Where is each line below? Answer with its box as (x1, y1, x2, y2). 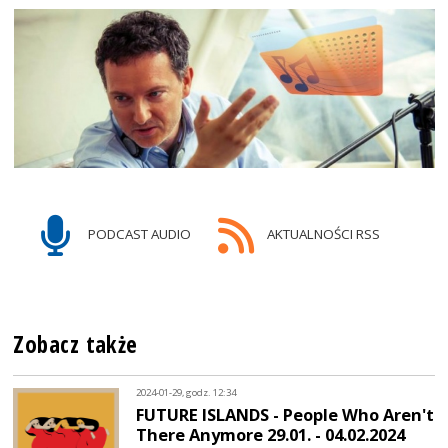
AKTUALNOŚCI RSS (263, 224, 380, 243)
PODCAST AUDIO (85, 224, 192, 243)
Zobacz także (13, 328, 138, 360)
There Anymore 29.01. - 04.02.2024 (136, 422, 406, 446)
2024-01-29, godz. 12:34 (136, 386, 237, 400)
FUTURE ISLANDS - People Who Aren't (136, 402, 435, 426)
